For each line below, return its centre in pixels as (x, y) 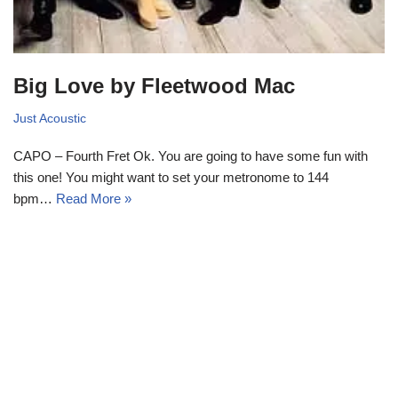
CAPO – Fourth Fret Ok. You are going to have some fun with (191, 156)
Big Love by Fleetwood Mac (154, 86)
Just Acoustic (50, 119)
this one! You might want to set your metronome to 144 (171, 178)
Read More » (94, 199)
